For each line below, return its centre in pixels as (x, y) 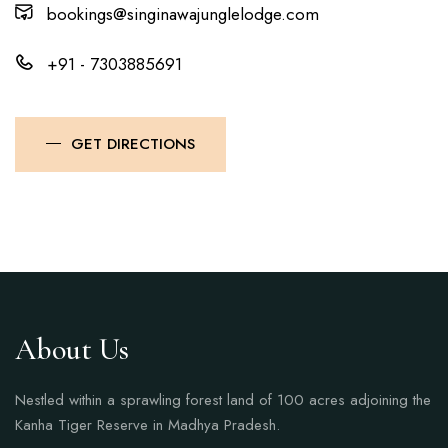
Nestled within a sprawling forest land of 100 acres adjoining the (223, 400)
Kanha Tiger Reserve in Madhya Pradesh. (147, 425)
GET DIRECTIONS (133, 144)
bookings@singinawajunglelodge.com (183, 14)
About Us (72, 349)
